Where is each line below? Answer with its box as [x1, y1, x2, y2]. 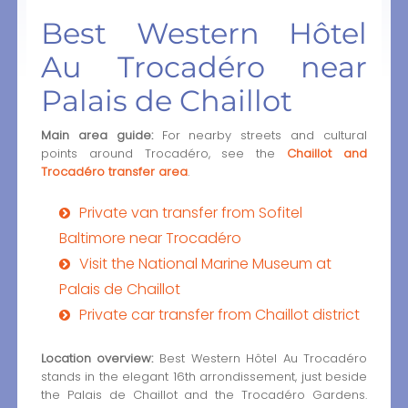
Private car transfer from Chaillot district [78, 303, 360, 325]
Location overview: [40, 349, 154, 367]
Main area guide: [40, 126, 153, 144]
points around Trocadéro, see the [40, 144, 288, 162]
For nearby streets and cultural [152, 126, 368, 144]
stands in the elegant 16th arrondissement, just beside [40, 367, 368, 385]
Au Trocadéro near [40, 48, 368, 85]
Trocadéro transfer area [40, 162, 188, 180]
